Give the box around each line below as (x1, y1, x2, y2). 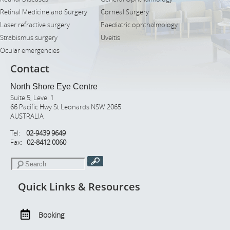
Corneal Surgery (100, 8, 149, 17)
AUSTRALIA (10, 111, 44, 121)
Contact (10, 62, 49, 76)
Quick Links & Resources (18, 180, 140, 194)
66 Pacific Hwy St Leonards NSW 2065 (10, 102, 121, 112)
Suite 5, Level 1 (10, 93, 54, 103)
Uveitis (100, 33, 120, 43)
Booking (39, 210, 64, 220)
